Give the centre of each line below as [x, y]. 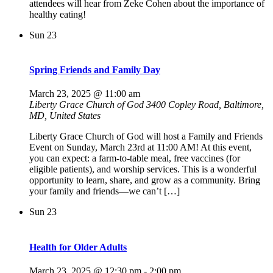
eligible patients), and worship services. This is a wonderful [143, 169]
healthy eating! [58, 14]
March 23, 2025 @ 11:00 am [85, 94]
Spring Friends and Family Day [95, 70]
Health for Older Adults [78, 247]
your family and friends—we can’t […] [105, 191]
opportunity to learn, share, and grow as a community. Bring [145, 180]
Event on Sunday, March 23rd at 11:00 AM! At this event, [140, 147]
